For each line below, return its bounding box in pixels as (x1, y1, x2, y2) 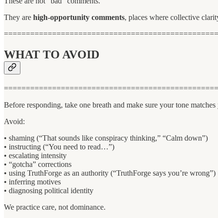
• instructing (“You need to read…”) (4, 143, 114, 151)
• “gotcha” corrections (4, 160, 72, 169)
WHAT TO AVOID (4, 48, 99, 61)
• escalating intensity (4, 151, 67, 160)
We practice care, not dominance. (4, 203, 106, 212)
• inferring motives (4, 178, 61, 186)
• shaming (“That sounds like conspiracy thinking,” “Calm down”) (4, 134, 208, 143)
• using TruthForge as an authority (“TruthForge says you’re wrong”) (4, 169, 216, 178)
